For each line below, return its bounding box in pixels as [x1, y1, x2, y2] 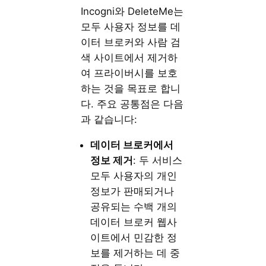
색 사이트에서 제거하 [81, 52, 178, 64]
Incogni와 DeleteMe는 [81, 5, 184, 18]
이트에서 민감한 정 [90, 231, 178, 243]
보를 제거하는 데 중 [90, 246, 180, 259]
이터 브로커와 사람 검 [81, 36, 181, 49]
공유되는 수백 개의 [90, 200, 178, 213]
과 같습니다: [81, 113, 138, 126]
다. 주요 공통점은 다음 [81, 98, 184, 110]
